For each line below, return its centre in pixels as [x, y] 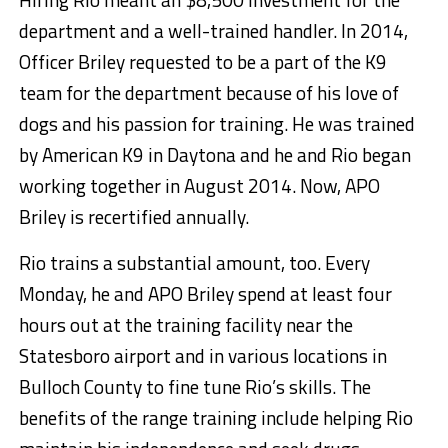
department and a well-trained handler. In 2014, [213, 31]
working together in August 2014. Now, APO [199, 186]
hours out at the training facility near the [185, 325]
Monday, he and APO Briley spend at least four [205, 294]
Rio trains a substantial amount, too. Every [194, 263]
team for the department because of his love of [208, 93]
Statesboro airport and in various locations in [202, 356]
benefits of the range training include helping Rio [215, 418]
